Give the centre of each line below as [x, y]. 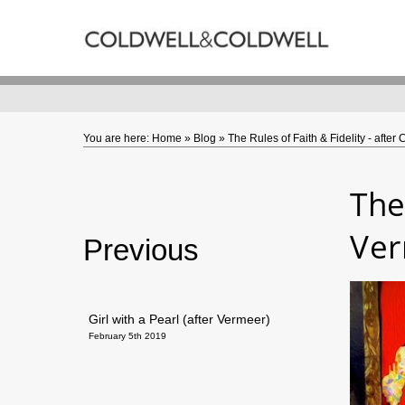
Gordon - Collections [63, 132]
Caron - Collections [59, 94]
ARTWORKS [59, 56]
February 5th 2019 [127, 336]
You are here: [116, 138]
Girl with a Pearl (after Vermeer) [179, 319]
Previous [141, 250]
